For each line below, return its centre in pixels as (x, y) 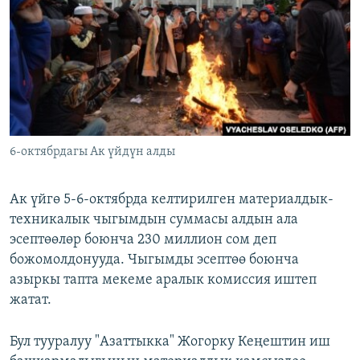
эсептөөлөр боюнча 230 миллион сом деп (143, 240)
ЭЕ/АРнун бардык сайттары (112, 123)
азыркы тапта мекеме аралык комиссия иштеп (163, 280)
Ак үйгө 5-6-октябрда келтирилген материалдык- (172, 200)
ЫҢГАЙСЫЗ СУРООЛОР (81, 73)
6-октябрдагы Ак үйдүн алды (92, 152)
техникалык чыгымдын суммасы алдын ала (154, 220)
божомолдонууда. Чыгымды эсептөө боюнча (154, 260)
